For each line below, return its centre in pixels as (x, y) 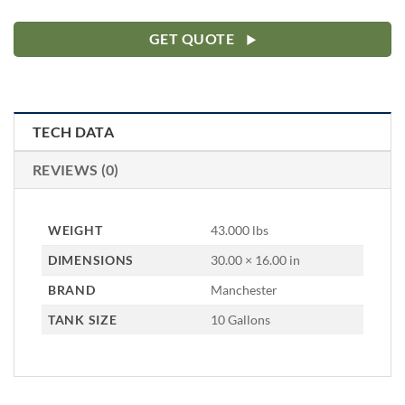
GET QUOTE (192, 39)
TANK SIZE (83, 319)
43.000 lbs (240, 230)
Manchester (245, 289)
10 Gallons (241, 319)
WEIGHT (75, 230)
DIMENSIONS (91, 259)
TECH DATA (73, 131)
